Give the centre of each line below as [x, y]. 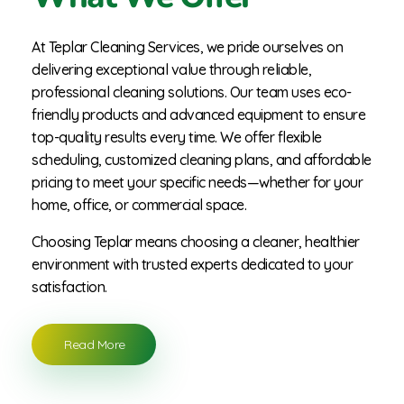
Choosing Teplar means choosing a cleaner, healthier [196, 242]
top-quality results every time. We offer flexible [177, 138]
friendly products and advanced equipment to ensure [198, 115]
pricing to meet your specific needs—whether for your [197, 183]
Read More [95, 345]
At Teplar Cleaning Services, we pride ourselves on [187, 47]
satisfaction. [69, 287]
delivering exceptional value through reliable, [171, 70]
